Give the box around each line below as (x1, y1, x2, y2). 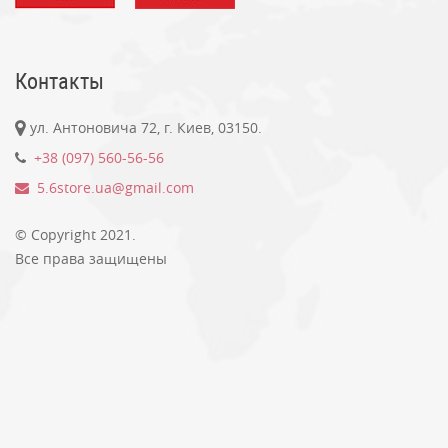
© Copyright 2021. (15, 225, 136, 245)
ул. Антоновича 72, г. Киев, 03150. (26, 118, 262, 138)
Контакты (15, 66, 104, 96)
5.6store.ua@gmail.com (29, 178, 194, 198)
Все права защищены (15, 249, 167, 269)
